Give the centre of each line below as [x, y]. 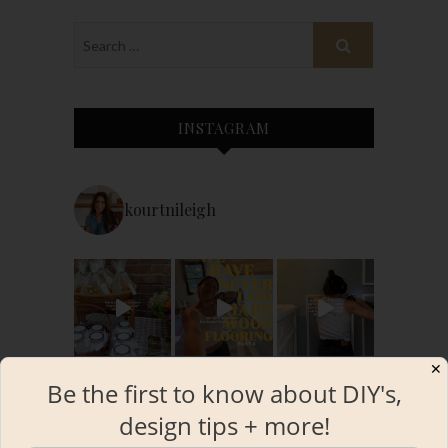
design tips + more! [224, 425]
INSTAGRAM [224, 128]
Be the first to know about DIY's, [224, 393]
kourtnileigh [170, 210]
